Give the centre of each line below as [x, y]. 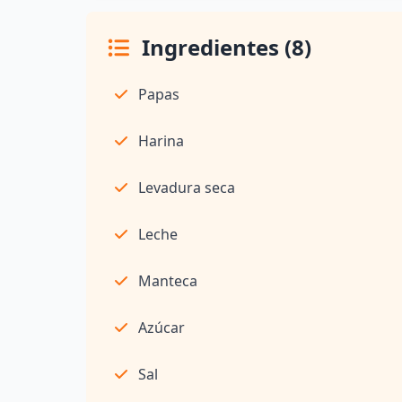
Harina [161, 141]
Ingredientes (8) [224, 48]
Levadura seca [187, 188]
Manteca [168, 281]
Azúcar [162, 328]
